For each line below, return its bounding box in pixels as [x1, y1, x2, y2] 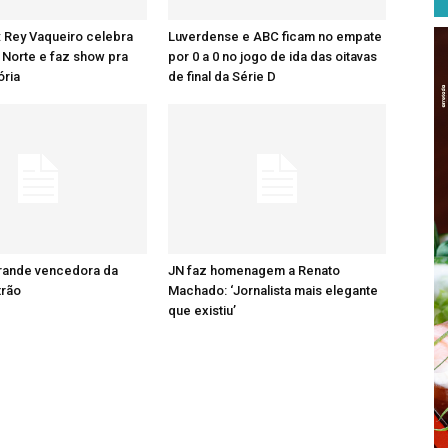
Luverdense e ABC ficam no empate [168, 29, 382, 44]
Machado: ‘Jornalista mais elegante [168, 283, 378, 298]
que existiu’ [168, 303, 236, 318]
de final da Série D [168, 69, 276, 84]
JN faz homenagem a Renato [168, 263, 340, 278]
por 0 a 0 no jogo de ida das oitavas [168, 49, 377, 64]
